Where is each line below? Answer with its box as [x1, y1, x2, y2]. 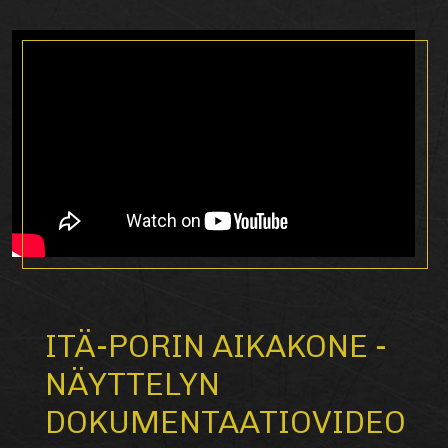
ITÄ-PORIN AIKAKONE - [44, 327, 387, 366]
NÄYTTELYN [44, 365, 220, 404]
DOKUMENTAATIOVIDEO [44, 403, 406, 442]
